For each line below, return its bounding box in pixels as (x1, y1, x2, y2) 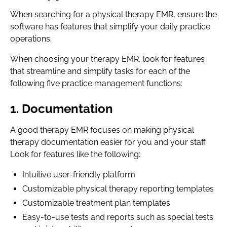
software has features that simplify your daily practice (10, 22, 210, 31)
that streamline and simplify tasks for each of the (10, 66, 190, 76)
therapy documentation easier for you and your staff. (10, 137, 207, 147)
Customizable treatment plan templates (22, 198, 170, 208)
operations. (10, 34, 52, 44)
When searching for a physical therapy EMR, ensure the (10, 10, 217, 19)
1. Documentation (10, 101, 113, 116)
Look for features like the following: (10, 149, 140, 159)
